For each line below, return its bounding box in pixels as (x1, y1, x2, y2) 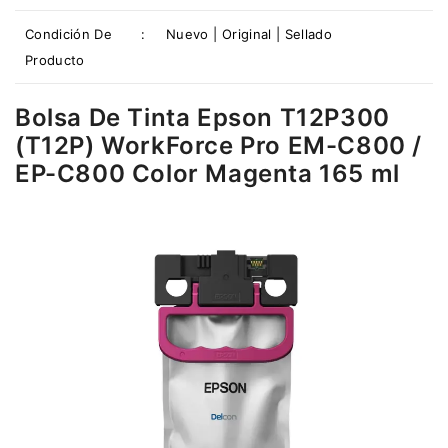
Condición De (25, 25, 113, 42)
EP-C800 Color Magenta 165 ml (15, 158, 400, 188)
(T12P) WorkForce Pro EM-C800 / (15, 130, 423, 160)
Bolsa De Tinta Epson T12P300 (15, 102, 390, 132)
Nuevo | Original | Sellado (166, 25, 333, 42)
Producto (25, 51, 85, 68)
